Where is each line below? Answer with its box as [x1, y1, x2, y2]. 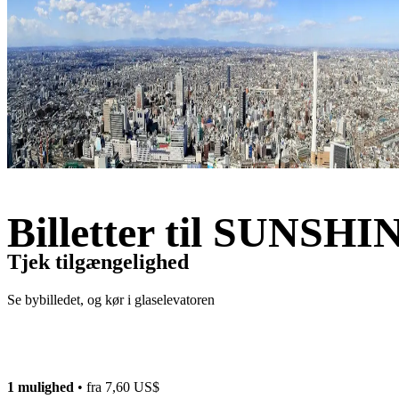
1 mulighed [7, 379, 74, 395]
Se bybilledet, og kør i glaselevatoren [7, 291, 215, 307]
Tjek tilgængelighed [7, 249, 189, 273]
